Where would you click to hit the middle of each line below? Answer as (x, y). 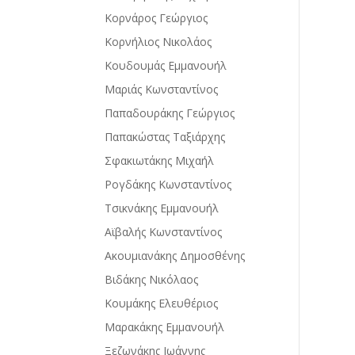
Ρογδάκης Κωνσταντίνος (168, 184)
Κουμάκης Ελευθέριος (161, 303)
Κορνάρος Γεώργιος (156, 17)
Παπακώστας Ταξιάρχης (165, 136)
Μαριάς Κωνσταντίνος (161, 89)
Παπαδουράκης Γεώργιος (170, 113)
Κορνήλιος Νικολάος (158, 41)
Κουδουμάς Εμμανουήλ (166, 65)
